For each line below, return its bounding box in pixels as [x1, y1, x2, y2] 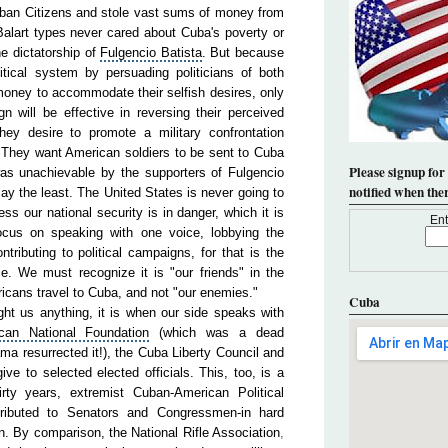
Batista [160, 45, 202, 60]
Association [212, 425, 280, 440]
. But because [201, 45, 285, 60]
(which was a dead [149, 325, 285, 340]
